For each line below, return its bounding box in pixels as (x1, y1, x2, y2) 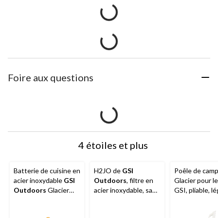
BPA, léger (94, 196, 126, 204)
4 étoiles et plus (78, 139, 148, 151)
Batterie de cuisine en (14, 166, 80, 175)
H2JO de (94, 166, 122, 175)
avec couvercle (14, 196, 59, 204)
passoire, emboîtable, (14, 205, 78, 214)
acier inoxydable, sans (94, 186, 160, 195)
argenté (174, 205, 199, 214)
